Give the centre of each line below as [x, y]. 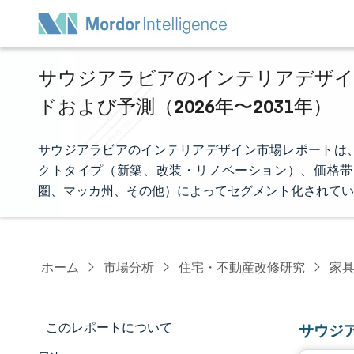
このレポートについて [109, 328]
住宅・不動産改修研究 [242, 267]
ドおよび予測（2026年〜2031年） [185, 106]
